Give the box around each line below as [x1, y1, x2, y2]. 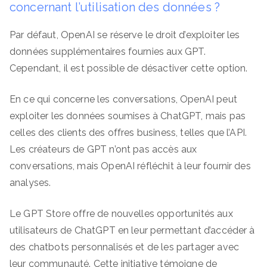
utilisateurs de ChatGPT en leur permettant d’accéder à [10, 224, 255, 236]
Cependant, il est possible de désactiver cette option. [10, 62, 250, 74]
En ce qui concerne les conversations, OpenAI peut [10, 93, 237, 105]
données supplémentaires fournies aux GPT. [10, 45, 206, 57]
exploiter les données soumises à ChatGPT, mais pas [10, 110, 246, 122]
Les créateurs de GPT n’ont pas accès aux [10, 143, 197, 155]
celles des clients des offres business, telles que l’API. [10, 126, 247, 138]
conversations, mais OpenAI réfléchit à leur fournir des [10, 160, 251, 172]
